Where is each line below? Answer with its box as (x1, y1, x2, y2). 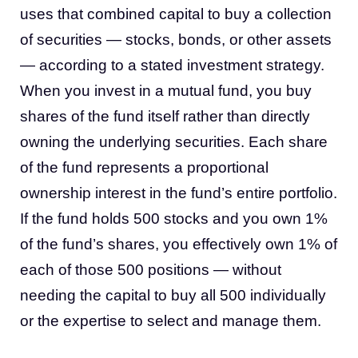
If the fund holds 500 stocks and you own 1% (20, 210, 328, 227)
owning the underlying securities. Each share (20, 133, 328, 150)
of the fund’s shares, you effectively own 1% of (20, 236, 337, 253)
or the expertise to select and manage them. (20, 312, 321, 329)
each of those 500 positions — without (20, 261, 281, 278)
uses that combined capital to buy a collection (20, 6, 332, 22)
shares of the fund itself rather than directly (20, 108, 310, 125)
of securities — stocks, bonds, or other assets (20, 31, 332, 48)
